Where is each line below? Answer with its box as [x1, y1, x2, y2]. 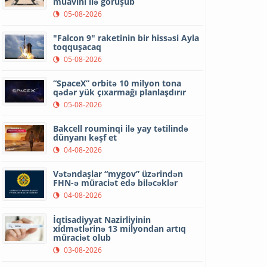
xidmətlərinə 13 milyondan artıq [53, 222, 187, 234]
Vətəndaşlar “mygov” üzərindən [53, 168, 184, 179]
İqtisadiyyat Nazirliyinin [53, 213, 151, 225]
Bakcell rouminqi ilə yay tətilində [53, 123, 189, 134]
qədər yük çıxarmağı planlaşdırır [53, 86, 187, 98]
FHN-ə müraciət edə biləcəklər [53, 177, 178, 188]
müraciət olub [53, 231, 111, 243]
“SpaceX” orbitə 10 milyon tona [53, 77, 182, 89]
